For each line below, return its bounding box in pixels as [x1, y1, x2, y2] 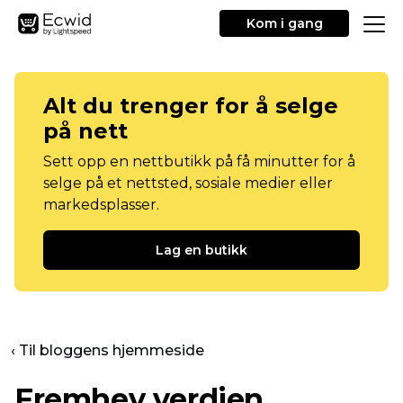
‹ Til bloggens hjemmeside [11, 342, 204, 359]
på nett [43, 118, 128, 144]
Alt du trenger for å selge [43, 93, 338, 119]
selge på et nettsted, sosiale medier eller [43, 175, 333, 192]
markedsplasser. [43, 196, 159, 213]
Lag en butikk [156, 242, 247, 258]
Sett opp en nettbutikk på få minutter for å [43, 153, 355, 170]
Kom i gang [246, 15, 323, 31]
